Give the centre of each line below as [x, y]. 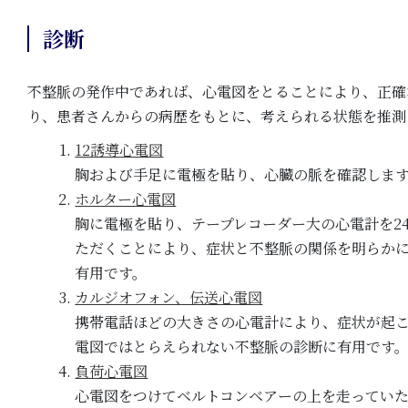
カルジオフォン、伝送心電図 [169, 298]
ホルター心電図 [126, 199]
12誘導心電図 [119, 150]
